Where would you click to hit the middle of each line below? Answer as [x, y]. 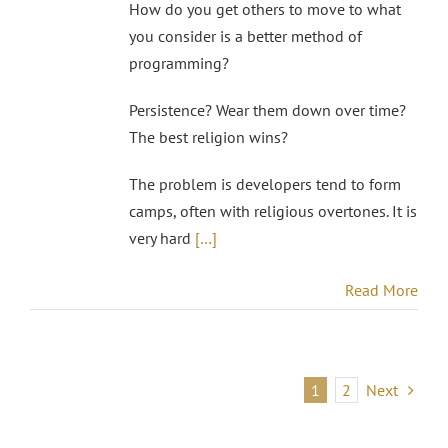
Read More [381, 289]
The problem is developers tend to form [265, 183]
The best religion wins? [208, 136]
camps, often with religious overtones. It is [273, 210]
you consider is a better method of [245, 35]
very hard [162, 237]
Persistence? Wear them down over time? [267, 109]
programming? [179, 62]
